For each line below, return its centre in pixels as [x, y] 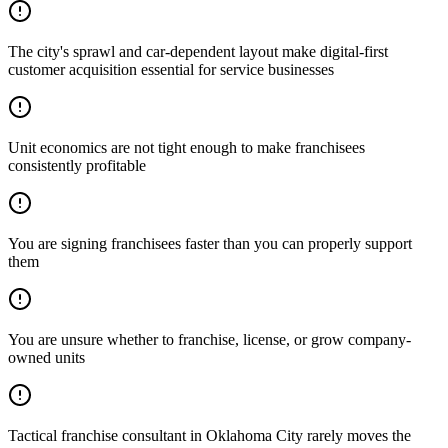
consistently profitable [77, 165]
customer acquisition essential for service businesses [171, 69]
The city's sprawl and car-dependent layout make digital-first [198, 51]
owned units [46, 357]
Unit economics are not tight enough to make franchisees [186, 147]
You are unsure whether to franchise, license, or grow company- [209, 339]
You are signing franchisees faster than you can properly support [210, 243]
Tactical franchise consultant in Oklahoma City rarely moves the [209, 435]
